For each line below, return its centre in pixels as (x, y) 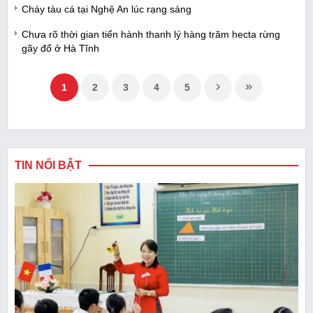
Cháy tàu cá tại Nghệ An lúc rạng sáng (107, 9)
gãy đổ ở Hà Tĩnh (60, 49)
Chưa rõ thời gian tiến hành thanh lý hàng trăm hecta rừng (151, 35)
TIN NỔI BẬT (48, 166)
